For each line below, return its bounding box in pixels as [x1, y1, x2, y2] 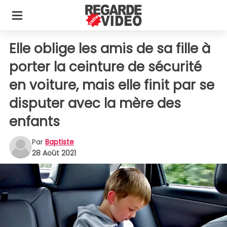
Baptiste [45, 136, 74, 147]
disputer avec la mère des [9, 94, 181, 112]
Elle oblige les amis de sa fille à [9, 40, 210, 58]
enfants [9, 112, 60, 131]
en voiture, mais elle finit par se [9, 76, 214, 94]
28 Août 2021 [32, 147, 76, 158]
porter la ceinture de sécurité [9, 58, 202, 76]
